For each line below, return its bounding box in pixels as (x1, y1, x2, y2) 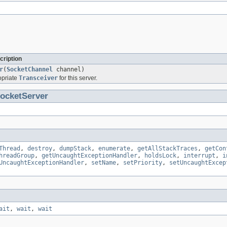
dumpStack (59, 145, 91, 153)
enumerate (98, 145, 130, 153)
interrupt (183, 152, 215, 160)
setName (91, 159, 116, 167)
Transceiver (19, 74, 58, 82)
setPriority (123, 159, 162, 167)
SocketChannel (7, 66, 53, 73)
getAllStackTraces (137, 145, 198, 153)
